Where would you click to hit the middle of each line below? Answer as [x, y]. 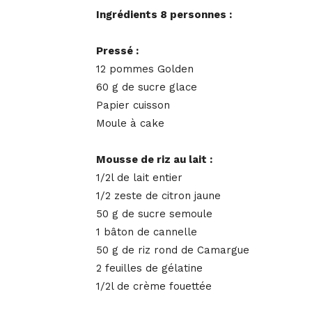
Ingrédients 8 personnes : [164, 15]
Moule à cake [130, 124]
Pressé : [117, 51]
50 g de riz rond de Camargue [173, 250]
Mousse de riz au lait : [154, 160]
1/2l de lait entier [139, 178]
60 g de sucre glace [147, 87]
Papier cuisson [133, 106]
